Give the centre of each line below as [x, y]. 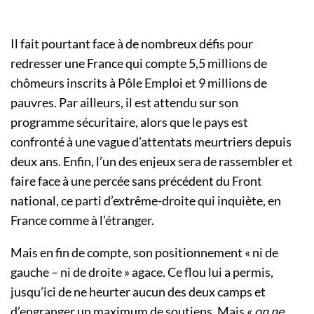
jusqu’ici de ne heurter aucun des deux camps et [138, 292]
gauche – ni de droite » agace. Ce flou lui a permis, [142, 272]
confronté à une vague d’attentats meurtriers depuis [151, 142]
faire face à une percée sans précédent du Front [136, 181]
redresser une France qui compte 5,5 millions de [139, 63]
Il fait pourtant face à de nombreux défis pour [132, 44]
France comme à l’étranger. [82, 220]
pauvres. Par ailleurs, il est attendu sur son [124, 103]
